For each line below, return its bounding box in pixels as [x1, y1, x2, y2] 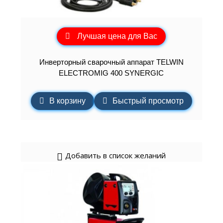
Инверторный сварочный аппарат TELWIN [39, 57, 184, 66]
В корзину [49, 97, 86, 106]
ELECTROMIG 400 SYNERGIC [59, 68, 164, 77]
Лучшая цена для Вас [77, 32, 158, 41]
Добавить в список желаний [65, 150, 166, 161]
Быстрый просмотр [112, 97, 184, 106]
